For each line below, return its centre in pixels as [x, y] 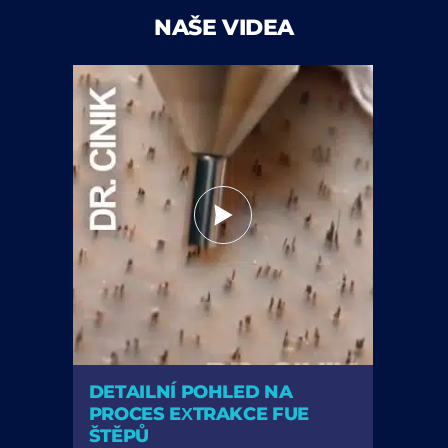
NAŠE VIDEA [224, 27]
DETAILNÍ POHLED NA [190, 391]
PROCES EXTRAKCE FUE [198, 413]
